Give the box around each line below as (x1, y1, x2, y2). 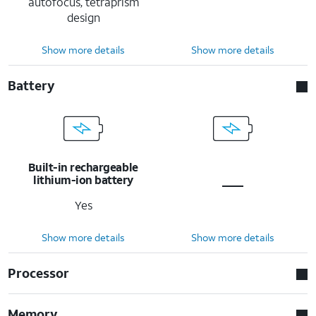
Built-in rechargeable (28, 159, 138, 174)
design (66, 9, 100, 25)
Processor (8, 264, 70, 281)
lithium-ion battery (33, 171, 133, 187)
